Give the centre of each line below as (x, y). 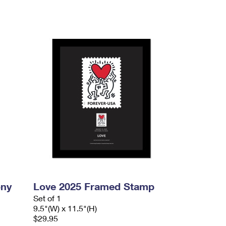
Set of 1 (47, 198)
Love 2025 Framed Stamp (94, 186)
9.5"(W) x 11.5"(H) (65, 208)
